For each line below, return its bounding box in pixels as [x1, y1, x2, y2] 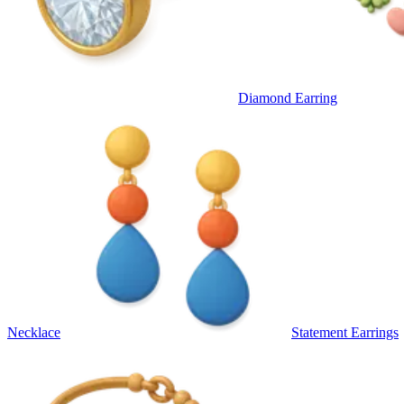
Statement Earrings [291, 324, 399, 340]
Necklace [7, 324, 60, 340]
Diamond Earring [238, 89, 337, 106]
